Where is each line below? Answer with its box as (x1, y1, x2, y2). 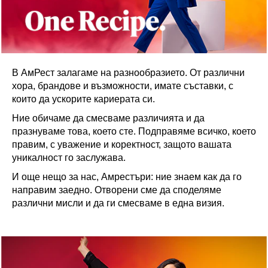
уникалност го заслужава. (12, 153, 126, 163)
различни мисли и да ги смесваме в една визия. (12, 198, 224, 208)
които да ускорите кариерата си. (12, 94, 155, 104)
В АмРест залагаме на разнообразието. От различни (12, 68, 245, 78)
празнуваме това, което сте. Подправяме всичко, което (12, 126, 256, 136)
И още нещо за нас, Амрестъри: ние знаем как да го (12, 172, 242, 182)
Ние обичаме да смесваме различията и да (12, 113, 205, 123)
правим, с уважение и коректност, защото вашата (12, 139, 232, 150)
